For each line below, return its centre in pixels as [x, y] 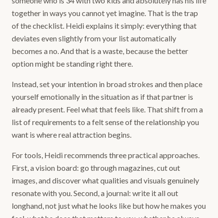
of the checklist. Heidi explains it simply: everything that [104, 26]
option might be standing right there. [72, 64]
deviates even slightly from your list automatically [94, 38]
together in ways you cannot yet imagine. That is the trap [105, 13]
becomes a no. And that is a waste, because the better [100, 51]
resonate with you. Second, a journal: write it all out [95, 193]
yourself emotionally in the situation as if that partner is [102, 97]
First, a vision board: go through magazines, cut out [96, 168]
